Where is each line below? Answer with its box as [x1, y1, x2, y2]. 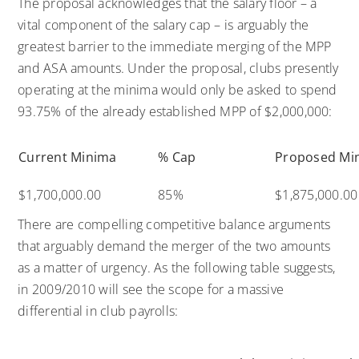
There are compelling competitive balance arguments [18, 215, 331, 233]
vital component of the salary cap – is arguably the [18, 15, 309, 34]
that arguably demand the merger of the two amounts [18, 236, 331, 255]
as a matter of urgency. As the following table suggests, [18, 258, 336, 276]
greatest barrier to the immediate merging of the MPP [18, 37, 332, 55]
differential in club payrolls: [18, 301, 179, 320]
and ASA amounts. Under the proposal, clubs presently [18, 58, 339, 77]
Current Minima [18, 147, 117, 166]
